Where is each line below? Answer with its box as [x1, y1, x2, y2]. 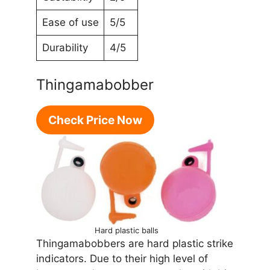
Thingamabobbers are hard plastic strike [36, 237, 233, 250]
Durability [42, 42, 88, 54]
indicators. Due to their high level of [36, 252, 208, 265]
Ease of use [42, 16, 99, 29]
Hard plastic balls [95, 225, 159, 235]
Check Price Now [48, 112, 142, 127]
